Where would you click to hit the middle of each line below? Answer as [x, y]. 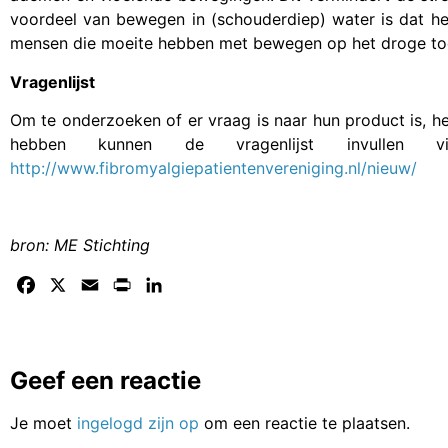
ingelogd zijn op [138, 422]
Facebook [75, 284]
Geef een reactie [105, 380]
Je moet [43, 422]
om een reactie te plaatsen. [304, 422]
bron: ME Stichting [80, 244]
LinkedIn [197, 284]
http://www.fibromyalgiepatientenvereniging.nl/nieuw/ [213, 167]
